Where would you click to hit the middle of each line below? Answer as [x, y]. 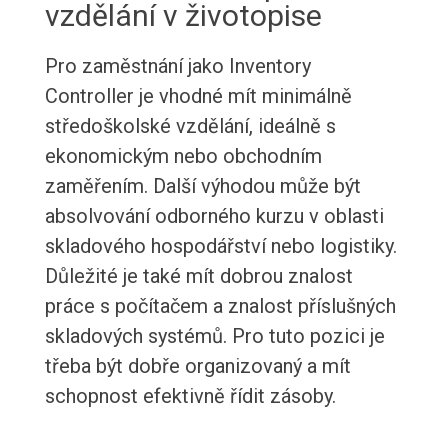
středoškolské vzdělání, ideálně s [190, 126]
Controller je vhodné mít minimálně [198, 96]
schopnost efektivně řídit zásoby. [190, 396]
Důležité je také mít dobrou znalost [198, 276]
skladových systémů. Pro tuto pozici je [214, 336]
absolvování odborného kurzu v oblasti [214, 216]
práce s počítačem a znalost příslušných [220, 306]
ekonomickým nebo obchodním [183, 156]
